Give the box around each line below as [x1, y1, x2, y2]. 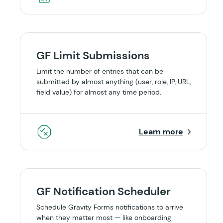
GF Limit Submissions [36, 48, 150, 63]
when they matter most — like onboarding [36, 213, 171, 222]
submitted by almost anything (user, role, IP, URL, [36, 77, 191, 86]
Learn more [138, 126, 183, 137]
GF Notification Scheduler [36, 184, 171, 199]
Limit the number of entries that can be [36, 67, 163, 76]
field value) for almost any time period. [36, 88, 161, 97]
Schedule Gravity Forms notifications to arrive [36, 203, 183, 212]
